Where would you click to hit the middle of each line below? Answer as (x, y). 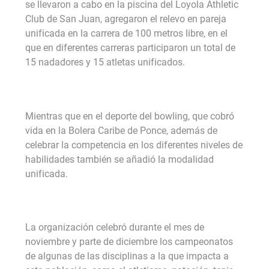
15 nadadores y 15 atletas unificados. (105, 62)
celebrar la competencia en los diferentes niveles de (134, 145)
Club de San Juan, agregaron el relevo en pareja (126, 19)
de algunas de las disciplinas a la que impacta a (127, 256)
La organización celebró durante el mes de (115, 228)
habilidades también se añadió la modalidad (119, 159)
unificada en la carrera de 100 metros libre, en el (126, 34)
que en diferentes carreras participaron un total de (130, 48)
